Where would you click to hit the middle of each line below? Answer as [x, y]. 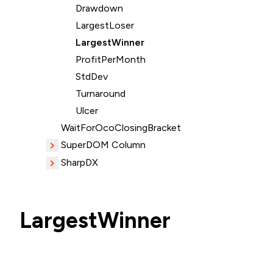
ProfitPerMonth [111, 59]
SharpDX [80, 162]
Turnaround [101, 94]
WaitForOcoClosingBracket [121, 128]
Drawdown [99, 8]
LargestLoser [105, 25]
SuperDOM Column [103, 145]
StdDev [92, 76]
